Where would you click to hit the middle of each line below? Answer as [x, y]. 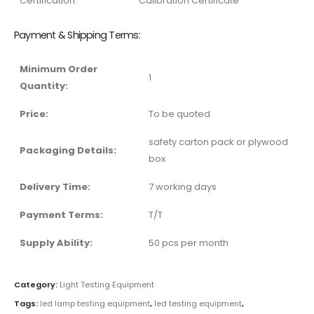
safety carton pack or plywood [218, 142]
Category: [37, 284]
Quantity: [44, 86]
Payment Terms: [61, 215]
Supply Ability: [56, 243]
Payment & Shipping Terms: [77, 35]
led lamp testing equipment [95, 304]
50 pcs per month [189, 243]
